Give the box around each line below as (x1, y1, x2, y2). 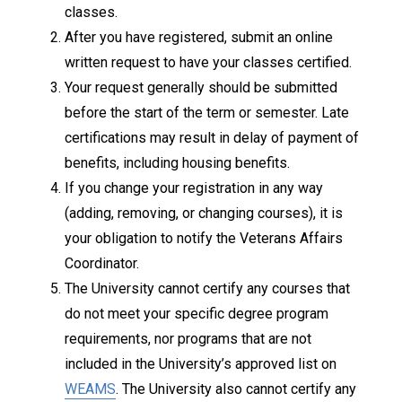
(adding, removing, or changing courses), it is (65, 205, 343, 222)
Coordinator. (65, 255, 139, 272)
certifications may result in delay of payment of (65, 129, 359, 146)
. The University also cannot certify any (116, 380, 356, 398)
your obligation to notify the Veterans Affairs (65, 230, 343, 247)
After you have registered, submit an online (65, 29, 333, 46)
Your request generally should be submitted (65, 79, 337, 96)
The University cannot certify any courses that (65, 280, 350, 297)
